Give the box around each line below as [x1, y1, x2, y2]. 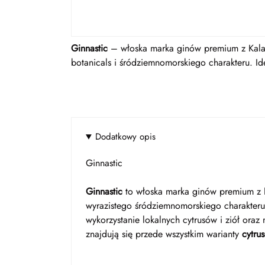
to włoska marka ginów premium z [122, 185, 264, 198]
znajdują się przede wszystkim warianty [86, 227, 242, 241]
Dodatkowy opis [95, 130, 156, 143]
